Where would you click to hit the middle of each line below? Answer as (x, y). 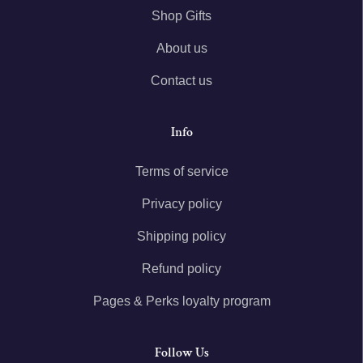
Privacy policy (181, 203)
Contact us (181, 80)
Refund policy (181, 268)
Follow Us (181, 352)
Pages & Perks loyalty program (181, 301)
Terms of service (181, 171)
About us (181, 48)
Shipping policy (181, 236)
